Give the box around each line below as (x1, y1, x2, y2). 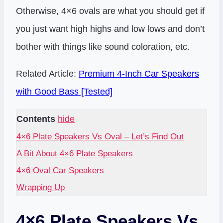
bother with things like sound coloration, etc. (16, 42, 190, 52)
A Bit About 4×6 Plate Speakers (16, 148, 133, 159)
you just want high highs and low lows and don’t (16, 24, 205, 34)
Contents (16, 114, 55, 124)
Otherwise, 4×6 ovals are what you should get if (16, 6, 205, 16)
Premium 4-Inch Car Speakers (79, 69, 199, 79)
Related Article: (16, 69, 79, 79)
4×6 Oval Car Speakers (16, 165, 104, 176)
